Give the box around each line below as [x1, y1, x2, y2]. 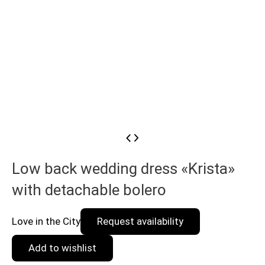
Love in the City [12, 215, 80, 227]
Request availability [97, 215, 183, 227]
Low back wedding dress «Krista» [12, 159, 235, 177]
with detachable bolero [12, 180, 166, 199]
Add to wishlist [28, 241, 96, 254]
